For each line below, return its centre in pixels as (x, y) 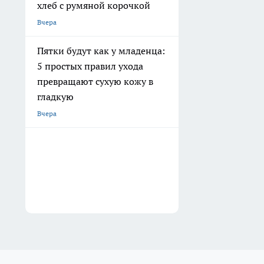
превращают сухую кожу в (95, 82)
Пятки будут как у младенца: (101, 51)
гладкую (55, 97)
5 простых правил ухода (90, 66)
